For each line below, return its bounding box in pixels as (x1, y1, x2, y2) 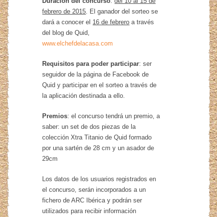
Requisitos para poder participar (42, 60, 139, 67)
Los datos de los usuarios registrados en (42, 175, 156, 183)
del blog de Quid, (42, 29, 90, 36)
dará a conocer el (42, 18, 93, 26)
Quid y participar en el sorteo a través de (42, 81, 157, 89)
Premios (42, 112, 68, 120)
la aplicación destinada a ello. (42, 92, 125, 99)
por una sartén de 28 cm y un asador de (42, 144, 155, 152)
